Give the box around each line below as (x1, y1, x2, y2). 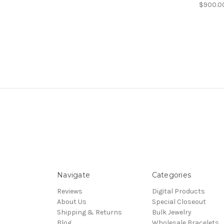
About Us (57, 197, 86, 206)
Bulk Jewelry (151, 207, 191, 216)
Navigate (57, 170, 90, 179)
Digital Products (151, 186, 205, 195)
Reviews (57, 186, 82, 195)
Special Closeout (151, 197, 206, 206)
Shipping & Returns (57, 207, 122, 216)
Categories (151, 170, 191, 179)
